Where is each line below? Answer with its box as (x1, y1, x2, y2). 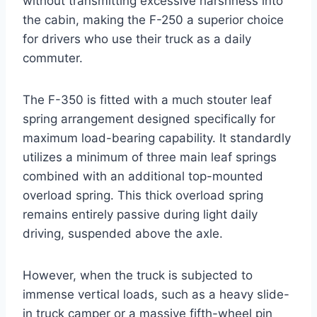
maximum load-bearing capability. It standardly (23, 130, 291, 145)
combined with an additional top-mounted (23, 168, 263, 183)
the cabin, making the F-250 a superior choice (23, 12, 284, 27)
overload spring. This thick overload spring (23, 188, 263, 202)
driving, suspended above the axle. (23, 226, 223, 241)
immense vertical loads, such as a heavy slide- (23, 287, 289, 301)
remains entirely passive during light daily (23, 207, 258, 221)
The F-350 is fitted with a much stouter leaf (23, 92, 272, 107)
